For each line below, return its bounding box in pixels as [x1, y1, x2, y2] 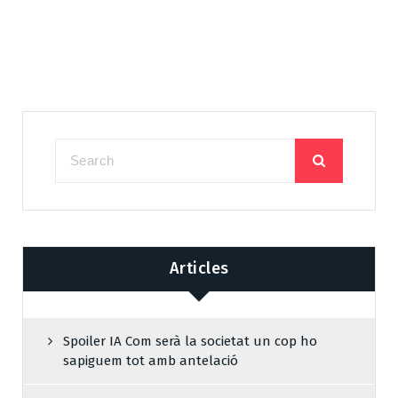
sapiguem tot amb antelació [63, 352, 238, 369]
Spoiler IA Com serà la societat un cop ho [63, 332, 317, 349]
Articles [169, 259, 229, 279]
